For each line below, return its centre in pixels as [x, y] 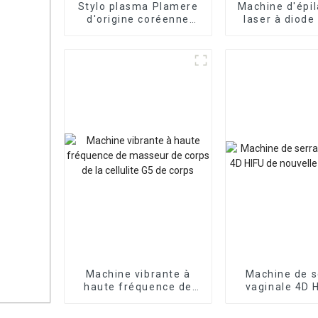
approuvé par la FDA [138, 32]
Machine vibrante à [138, 274]
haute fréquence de [138, 286]
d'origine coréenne [138, 19]
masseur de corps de [138, 299]
